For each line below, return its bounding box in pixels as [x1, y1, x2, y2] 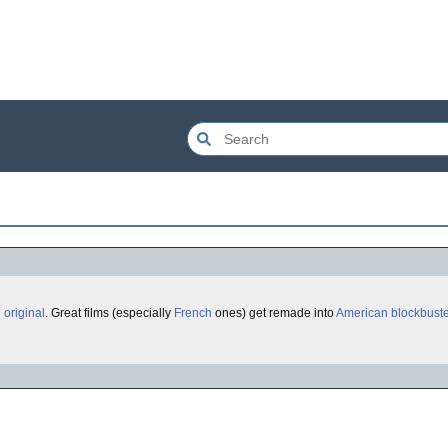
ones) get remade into [212, 306, 336, 320]
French [174, 306, 212, 320]
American [336, 306, 388, 320]
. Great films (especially [45, 306, 174, 320]
